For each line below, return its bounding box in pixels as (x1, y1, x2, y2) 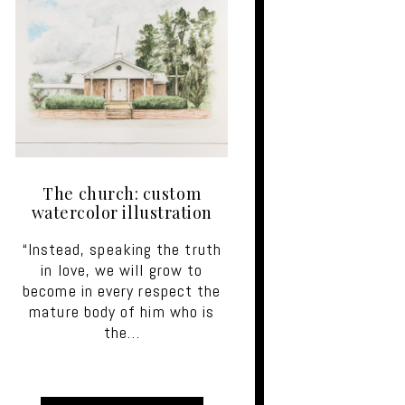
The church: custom (42, 182, 202, 204)
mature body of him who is (29, 300, 215, 322)
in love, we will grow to (41, 259, 203, 280)
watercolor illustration (31, 201, 212, 223)
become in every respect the (23, 279, 221, 301)
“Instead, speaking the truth (22, 238, 221, 259)
